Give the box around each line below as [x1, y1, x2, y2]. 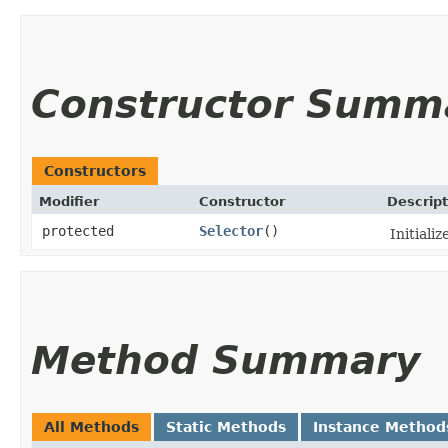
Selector [199, 223, 263, 240]
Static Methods [166, 419, 286, 436]
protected [42, 223, 114, 240]
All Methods [44, 419, 139, 436]
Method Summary [31, 338, 420, 384]
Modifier [39, 194, 99, 210]
